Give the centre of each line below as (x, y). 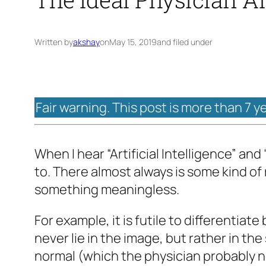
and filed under (185, 42)
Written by (54, 42)
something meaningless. (107, 190)
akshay (86, 42)
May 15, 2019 (133, 42)
